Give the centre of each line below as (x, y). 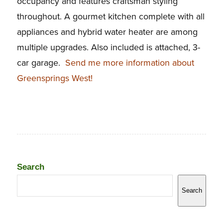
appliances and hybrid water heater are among (107, 32)
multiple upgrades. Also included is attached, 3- (108, 48)
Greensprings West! (55, 78)
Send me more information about (129, 63)
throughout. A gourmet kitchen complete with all (111, 17)
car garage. (41, 63)
